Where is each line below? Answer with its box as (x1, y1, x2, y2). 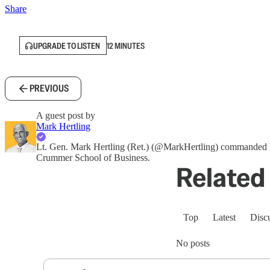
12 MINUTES (107, 40, 145, 51)
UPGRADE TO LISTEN (33, 40, 100, 51)
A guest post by (36, 110, 95, 121)
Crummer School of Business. (36, 152, 150, 163)
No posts (176, 238, 210, 248)
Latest (213, 212, 236, 222)
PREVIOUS (30, 82, 69, 95)
